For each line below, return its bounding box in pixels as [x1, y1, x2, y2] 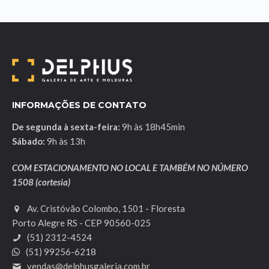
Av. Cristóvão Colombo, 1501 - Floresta [25, 203, 185, 214]
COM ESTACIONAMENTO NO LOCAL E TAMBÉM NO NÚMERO [12, 162, 248, 174]
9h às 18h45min [120, 121, 185, 133]
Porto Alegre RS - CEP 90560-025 [12, 217, 151, 229]
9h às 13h [45, 136, 85, 147]
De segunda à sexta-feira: [12, 121, 120, 133]
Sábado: [12, 136, 45, 147]
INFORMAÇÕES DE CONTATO [12, 100, 147, 111]
